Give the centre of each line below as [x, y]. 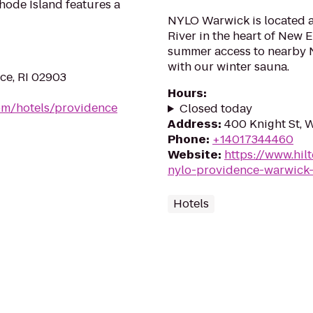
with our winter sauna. [228, 67]
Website [193, 155]
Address [193, 124]
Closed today [216, 109]
